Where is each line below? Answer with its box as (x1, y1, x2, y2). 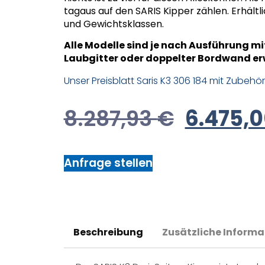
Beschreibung (73, 225, 143, 240)
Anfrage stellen (63, 154, 153, 171)
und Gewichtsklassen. (63, 17, 164, 31)
